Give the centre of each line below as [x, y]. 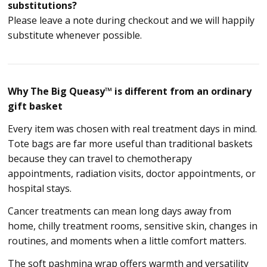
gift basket [35, 106]
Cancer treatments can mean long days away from [119, 211]
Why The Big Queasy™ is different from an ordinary [129, 91]
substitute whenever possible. [74, 35]
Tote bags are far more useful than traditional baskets [130, 144]
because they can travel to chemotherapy [100, 159]
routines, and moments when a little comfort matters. [127, 241]
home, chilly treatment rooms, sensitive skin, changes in [132, 226]
